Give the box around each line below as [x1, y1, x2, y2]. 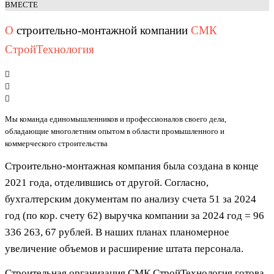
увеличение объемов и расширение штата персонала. [5, 243, 246, 255]
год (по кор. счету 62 [5, 210, 98, 222]
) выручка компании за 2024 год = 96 [98, 210, 264, 222]
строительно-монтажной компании [17, 24, 191, 37]
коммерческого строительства [5, 139, 108, 149]
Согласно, [165, 177, 209, 189]
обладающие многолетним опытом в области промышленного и [5, 127, 224, 136]
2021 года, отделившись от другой [5, 177, 160, 189]
